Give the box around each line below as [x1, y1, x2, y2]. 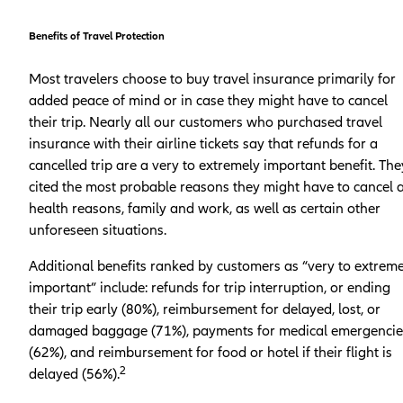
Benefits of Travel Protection [29, 29, 165, 43]
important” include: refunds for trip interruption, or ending [29, 278, 390, 297]
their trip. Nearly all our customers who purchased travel [29, 112, 382, 131]
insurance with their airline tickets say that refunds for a [29, 134, 378, 153]
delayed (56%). [29, 364, 120, 383]
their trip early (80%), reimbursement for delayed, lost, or [29, 300, 381, 318]
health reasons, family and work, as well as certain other [29, 199, 381, 218]
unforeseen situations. [29, 220, 166, 239]
